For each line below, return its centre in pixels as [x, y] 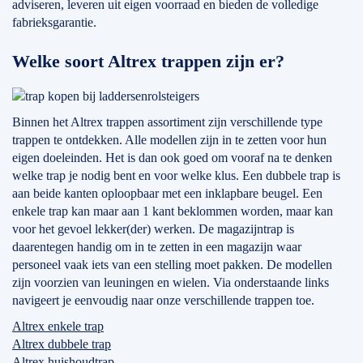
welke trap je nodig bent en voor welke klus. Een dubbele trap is [176, 175]
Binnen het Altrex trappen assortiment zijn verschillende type [167, 122]
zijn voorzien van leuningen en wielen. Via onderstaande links [171, 282]
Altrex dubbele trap [62, 344]
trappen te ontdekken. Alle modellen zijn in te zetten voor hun [169, 140]
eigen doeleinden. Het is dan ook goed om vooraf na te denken [172, 158]
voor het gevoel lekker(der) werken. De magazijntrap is [153, 229]
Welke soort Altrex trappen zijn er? [148, 61]
